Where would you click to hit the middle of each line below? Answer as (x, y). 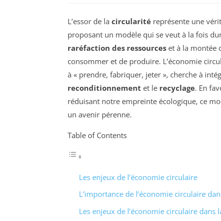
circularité (131, 21)
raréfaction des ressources (117, 48)
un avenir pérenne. (100, 114)
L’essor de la (90, 21)
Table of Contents (97, 135)
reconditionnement (104, 88)
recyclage (177, 88)
